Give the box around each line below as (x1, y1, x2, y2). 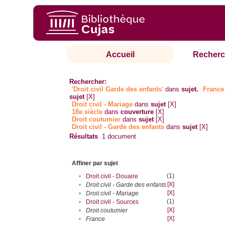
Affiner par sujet (72, 160, 119, 167)
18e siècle (72, 108, 103, 116)
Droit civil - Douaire (86, 173, 139, 180)
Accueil (106, 50, 135, 59)
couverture (121, 108, 154, 116)
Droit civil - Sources (86, 198, 139, 206)
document (105, 133, 137, 141)
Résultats (69, 133, 98, 141)
